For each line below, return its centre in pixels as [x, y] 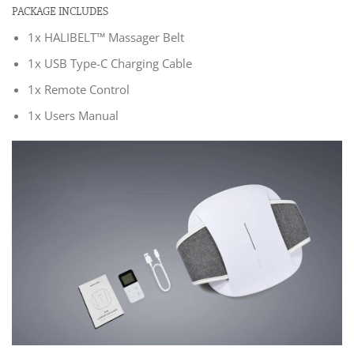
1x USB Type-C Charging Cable [109, 64]
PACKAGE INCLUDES [60, 12]
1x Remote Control [78, 90]
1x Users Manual [73, 116]
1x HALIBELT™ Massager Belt [105, 38]
